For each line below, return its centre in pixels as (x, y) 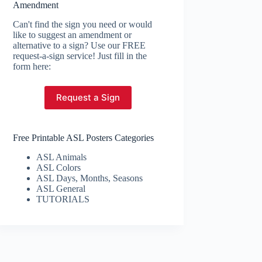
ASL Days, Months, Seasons (90, 178)
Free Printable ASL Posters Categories (84, 137)
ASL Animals (62, 157)
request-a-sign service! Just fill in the (80, 56)
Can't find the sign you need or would (83, 24)
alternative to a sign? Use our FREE (80, 45)
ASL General (61, 188)
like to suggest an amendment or (73, 35)
